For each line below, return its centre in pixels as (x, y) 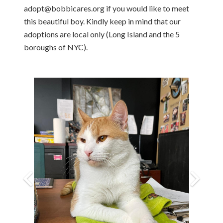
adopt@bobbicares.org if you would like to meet (107, 8)
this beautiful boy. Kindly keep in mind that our (102, 21)
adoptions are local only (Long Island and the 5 (102, 34)
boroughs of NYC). (56, 47)
